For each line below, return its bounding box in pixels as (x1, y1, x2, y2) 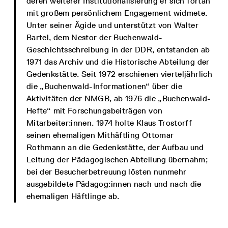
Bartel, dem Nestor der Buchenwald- (26, 33, 163, 42)
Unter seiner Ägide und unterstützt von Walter (26, 20, 199, 30)
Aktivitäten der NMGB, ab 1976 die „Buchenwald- (26, 94, 211, 103)
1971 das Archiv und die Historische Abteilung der (26, 57, 210, 67)
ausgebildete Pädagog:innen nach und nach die (26, 179, 202, 189)
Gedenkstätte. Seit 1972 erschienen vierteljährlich (26, 69, 212, 79)
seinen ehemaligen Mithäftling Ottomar (26, 130, 174, 140)
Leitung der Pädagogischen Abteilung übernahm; (26, 155, 208, 164)
